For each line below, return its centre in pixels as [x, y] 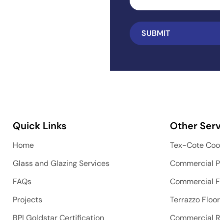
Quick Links [39, 126]
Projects [27, 200]
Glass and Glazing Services [61, 163]
